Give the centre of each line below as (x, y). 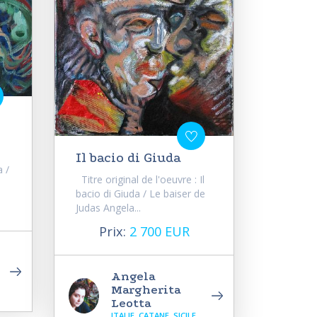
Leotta (131, 304)
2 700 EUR (159, 232)
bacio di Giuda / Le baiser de (140, 194)
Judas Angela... (108, 208)
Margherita (146, 290)
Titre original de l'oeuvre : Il (140, 180)
